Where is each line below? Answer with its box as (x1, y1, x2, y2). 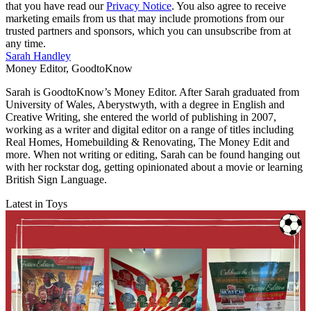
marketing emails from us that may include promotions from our (6, 12, 284, 24)
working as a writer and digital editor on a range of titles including (6, 123, 294, 135)
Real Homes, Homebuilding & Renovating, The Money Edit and (6, 135, 289, 148)
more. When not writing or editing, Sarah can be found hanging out (6, 148, 300, 160)
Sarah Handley (6, 49, 71, 62)
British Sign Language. (6, 173, 110, 185)
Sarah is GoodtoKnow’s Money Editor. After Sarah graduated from (6, 85, 299, 98)
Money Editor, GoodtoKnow (6, 62, 133, 74)
